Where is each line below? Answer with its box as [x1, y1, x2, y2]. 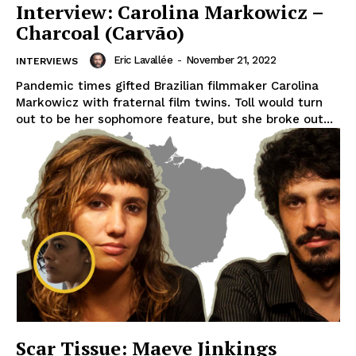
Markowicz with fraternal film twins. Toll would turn [16, 95, 323, 110]
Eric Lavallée [113, 53, 172, 66]
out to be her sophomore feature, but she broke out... [16, 111, 333, 126]
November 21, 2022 [185, 53, 276, 66]
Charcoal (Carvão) [16, 19, 184, 45]
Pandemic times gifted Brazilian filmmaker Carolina [16, 78, 319, 93]
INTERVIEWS [16, 55, 78, 67]
